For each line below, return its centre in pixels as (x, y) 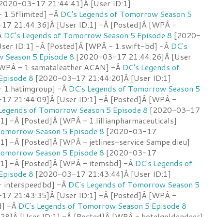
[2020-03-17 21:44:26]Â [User (133, 56)
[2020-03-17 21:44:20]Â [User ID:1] (102, 77)
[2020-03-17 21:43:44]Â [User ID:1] (102, 173)
